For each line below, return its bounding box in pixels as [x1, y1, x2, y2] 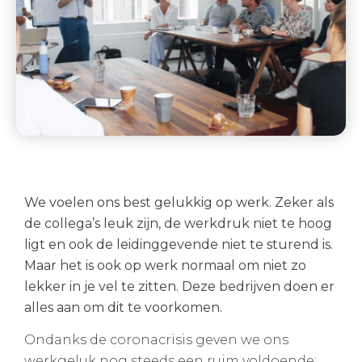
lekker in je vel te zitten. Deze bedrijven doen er [24, 279, 335, 294]
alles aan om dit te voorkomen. [24, 300, 222, 315]
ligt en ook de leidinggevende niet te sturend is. [24, 237, 333, 252]
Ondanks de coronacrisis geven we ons [24, 332, 288, 348]
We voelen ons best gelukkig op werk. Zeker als [24, 195, 334, 210]
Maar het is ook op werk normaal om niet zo [24, 258, 306, 273]
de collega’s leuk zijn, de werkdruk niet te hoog [24, 216, 332, 231]
